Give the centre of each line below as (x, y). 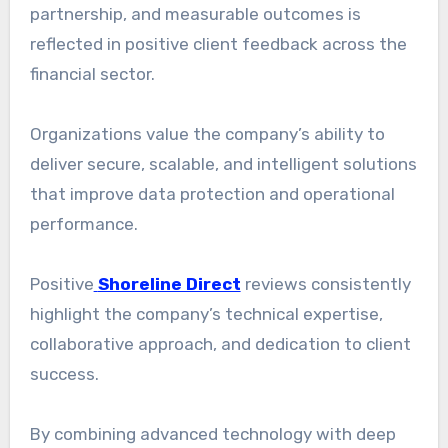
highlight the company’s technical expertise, (206, 314)
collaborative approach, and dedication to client (220, 344)
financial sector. (92, 74)
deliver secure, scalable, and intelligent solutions (223, 164)
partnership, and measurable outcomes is (195, 14)
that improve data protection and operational (212, 194)
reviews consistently (325, 284)
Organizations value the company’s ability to (207, 134)
